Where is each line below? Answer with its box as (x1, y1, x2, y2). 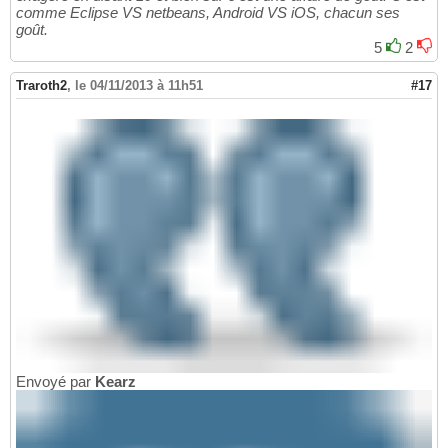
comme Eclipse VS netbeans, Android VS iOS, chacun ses (16, 3, 400, 21)
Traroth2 (16, 77, 67, 93)
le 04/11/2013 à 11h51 (75, 77, 203, 93)
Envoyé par (16, 372, 95, 390)
